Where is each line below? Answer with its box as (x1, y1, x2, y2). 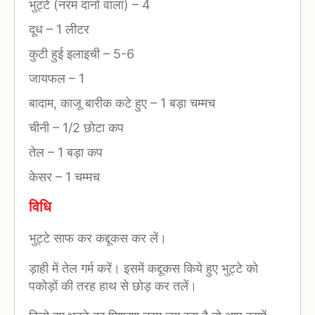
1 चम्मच (62, 169, 100, 184)
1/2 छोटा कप (59, 120, 124, 135)
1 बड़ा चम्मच (157, 95, 215, 110)
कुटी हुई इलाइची (29, 46, 103, 61)
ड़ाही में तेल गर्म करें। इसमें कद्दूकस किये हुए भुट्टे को (29, 261, 258, 276)
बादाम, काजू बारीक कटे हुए (29, 95, 150, 110)
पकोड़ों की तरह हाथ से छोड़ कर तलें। (29, 278, 197, 294)
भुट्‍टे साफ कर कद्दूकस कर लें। (29, 231, 167, 246)
